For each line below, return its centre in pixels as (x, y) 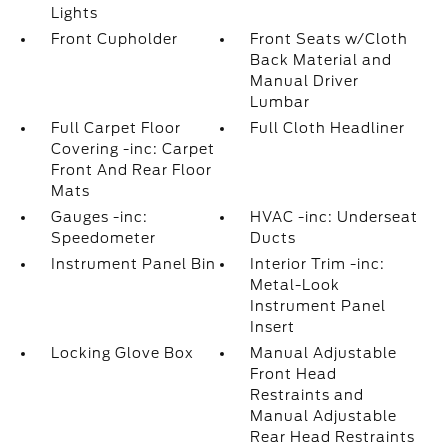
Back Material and (321, 60)
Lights (74, 13)
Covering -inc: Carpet (132, 149)
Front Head (294, 374)
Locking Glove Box (122, 353)
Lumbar (280, 102)
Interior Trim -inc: (318, 264)
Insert (273, 327)
